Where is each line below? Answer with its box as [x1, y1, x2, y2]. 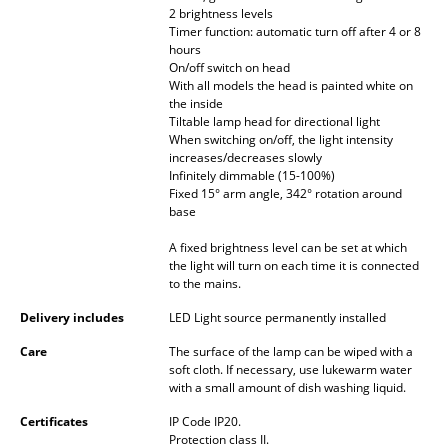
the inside [169, 95, 223, 113]
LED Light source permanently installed [169, 309, 386, 327]
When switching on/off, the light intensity [169, 131, 393, 149]
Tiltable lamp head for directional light [169, 113, 380, 131]
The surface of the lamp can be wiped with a [169, 343, 413, 361]
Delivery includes [20, 309, 124, 327]
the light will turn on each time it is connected [169, 257, 419, 275]
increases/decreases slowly [169, 149, 322, 167]
